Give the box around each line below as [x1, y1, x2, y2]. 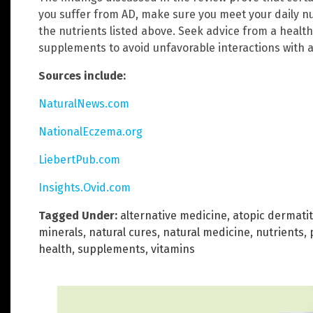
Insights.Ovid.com [38, 180, 131, 194]
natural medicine [163, 225, 250, 239]
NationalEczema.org [38, 124, 143, 138]
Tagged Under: [38, 208, 117, 222]
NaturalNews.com [38, 96, 129, 110]
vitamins [151, 242, 195, 256]
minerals [38, 225, 83, 239]
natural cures [89, 225, 157, 239]
